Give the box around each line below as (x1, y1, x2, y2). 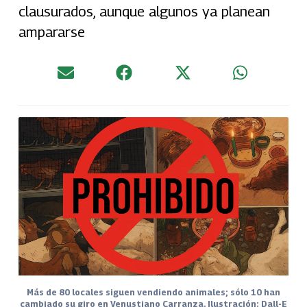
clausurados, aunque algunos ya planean (18, 2, 270, 20)
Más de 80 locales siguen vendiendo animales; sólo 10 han (26, 286, 280, 297)
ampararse (18, 23, 85, 40)
